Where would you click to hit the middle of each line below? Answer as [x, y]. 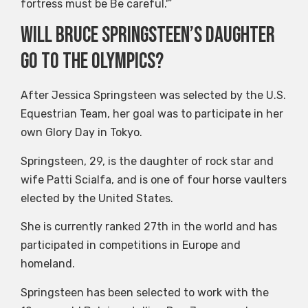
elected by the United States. [97, 198]
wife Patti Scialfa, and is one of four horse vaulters [154, 179]
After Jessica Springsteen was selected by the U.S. [153, 96]
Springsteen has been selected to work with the [145, 292]
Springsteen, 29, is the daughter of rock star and [147, 161]
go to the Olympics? [92, 62]
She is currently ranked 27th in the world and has [149, 227]
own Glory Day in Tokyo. [81, 133]
